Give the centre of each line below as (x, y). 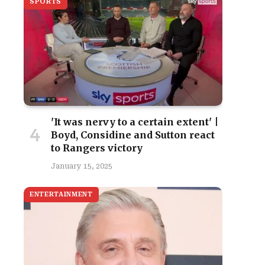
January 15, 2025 (82, 166)
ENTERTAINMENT (61, 194)
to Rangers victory (97, 148)
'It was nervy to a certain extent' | (135, 122)
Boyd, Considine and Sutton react (133, 135)
